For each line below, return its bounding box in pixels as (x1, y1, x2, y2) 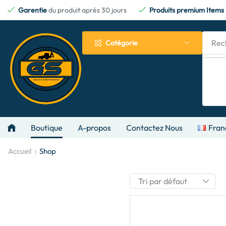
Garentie (18, 6, 48, 15)
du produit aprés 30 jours (48, 6, 127, 15)
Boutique (31, 123, 63, 133)
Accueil (8, 146, 31, 156)
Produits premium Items (149, 6, 224, 15)
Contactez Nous (126, 123, 183, 133)
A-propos (78, 123, 111, 133)
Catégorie (105, 38, 138, 47)
